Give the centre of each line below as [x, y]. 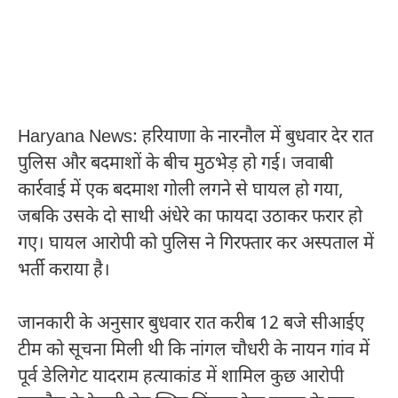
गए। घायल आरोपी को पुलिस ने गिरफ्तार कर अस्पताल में [196, 244]
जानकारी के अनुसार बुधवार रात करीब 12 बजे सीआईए [191, 324]
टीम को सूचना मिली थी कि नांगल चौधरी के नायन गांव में [194, 350]
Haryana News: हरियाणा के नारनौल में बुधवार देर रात [195, 137]
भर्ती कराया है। [64, 271]
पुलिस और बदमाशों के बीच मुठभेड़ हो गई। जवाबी [175, 164]
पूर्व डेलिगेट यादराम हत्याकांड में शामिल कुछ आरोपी [181, 377]
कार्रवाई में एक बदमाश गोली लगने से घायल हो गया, [180, 191]
